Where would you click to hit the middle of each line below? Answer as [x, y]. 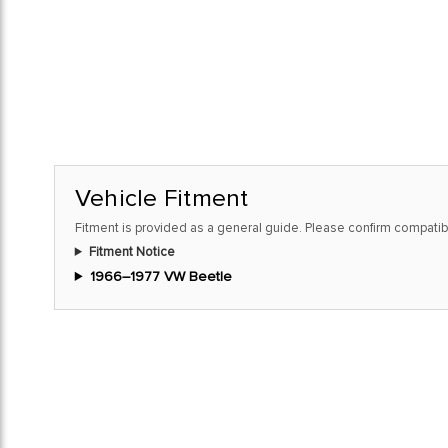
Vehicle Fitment [161, 197]
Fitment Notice [131, 251]
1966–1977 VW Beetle [160, 276]
